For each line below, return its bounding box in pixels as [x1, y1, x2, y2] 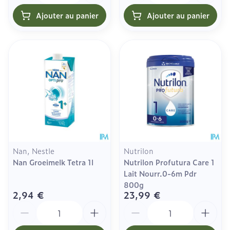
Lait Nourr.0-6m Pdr [124, 167, 197, 179]
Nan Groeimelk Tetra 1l [13, 156, 93, 167]
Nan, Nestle [13, 145, 54, 156]
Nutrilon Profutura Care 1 [124, 156, 215, 167]
